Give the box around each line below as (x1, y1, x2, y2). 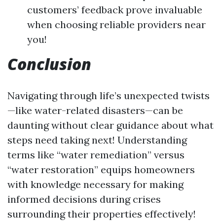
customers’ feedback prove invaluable (27, 3, 202, 16)
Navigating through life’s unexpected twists (7, 89, 210, 102)
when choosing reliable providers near (27, 18, 206, 31)
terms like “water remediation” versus (7, 148, 184, 161)
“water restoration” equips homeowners (7, 163, 195, 176)
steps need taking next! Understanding (7, 133, 187, 146)
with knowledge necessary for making (7, 178, 184, 190)
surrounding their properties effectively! (7, 207, 196, 220)
